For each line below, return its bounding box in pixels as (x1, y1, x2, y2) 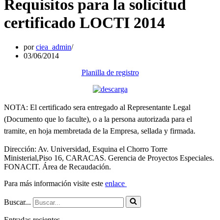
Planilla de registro (81, 68, 139, 77)
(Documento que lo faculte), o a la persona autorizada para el (4, 114, 192, 123)
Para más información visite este (4, 179, 105, 188)
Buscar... (4, 197, 31, 206)
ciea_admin (36, 42, 71, 51)
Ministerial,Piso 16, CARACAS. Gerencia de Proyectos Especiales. (4, 153, 214, 162)
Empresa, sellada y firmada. (110, 126, 195, 135)
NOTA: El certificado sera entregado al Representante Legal (4, 103, 191, 111)
